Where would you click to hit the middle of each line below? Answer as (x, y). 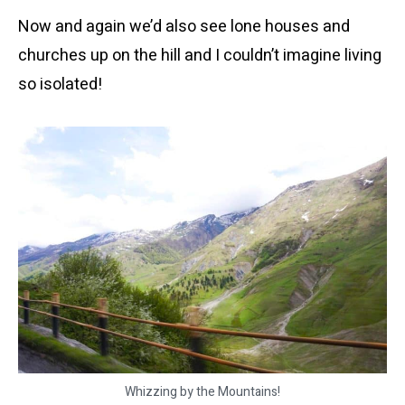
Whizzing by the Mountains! (202, 392)
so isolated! (60, 85)
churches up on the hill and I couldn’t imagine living (200, 56)
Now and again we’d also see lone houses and (184, 27)
